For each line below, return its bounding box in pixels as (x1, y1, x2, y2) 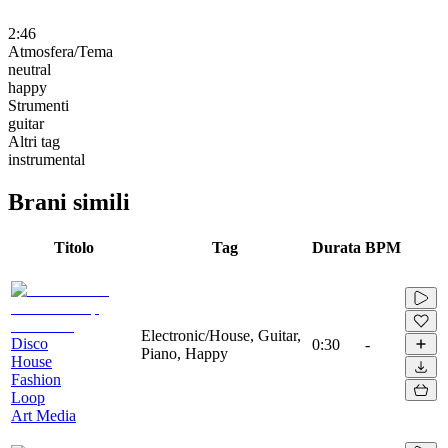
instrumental (8, 150, 85, 168)
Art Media (11, 406, 76, 424)
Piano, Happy (141, 344, 228, 362)
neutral (8, 60, 51, 78)
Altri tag (8, 132, 60, 150)
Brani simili (8, 188, 130, 215)
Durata (312, 238, 361, 256)
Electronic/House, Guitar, (141, 326, 301, 344)
